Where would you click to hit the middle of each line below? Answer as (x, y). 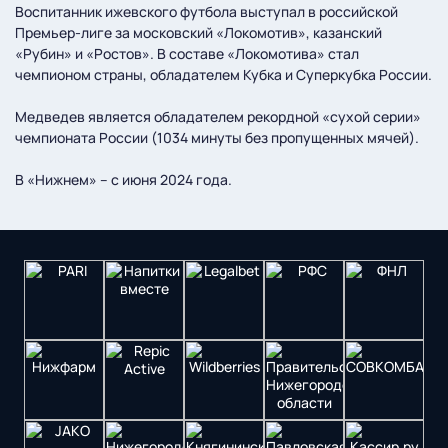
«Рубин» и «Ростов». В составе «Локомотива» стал (187, 54)
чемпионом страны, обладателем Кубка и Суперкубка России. (223, 75)
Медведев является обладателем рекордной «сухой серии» (218, 117)
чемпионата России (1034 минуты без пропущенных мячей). (217, 138)
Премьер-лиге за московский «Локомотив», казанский (198, 33)
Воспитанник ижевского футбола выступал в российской (206, 12)
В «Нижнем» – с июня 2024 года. (123, 180)
